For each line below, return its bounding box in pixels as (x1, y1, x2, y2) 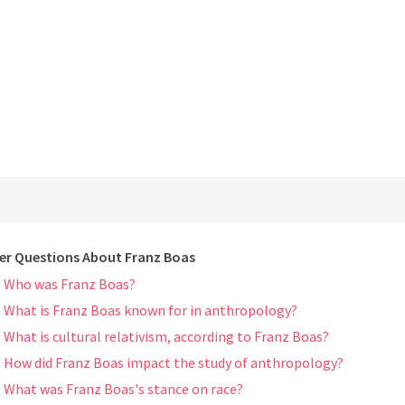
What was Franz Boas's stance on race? (4, 380, 243, 399)
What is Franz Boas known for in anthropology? (4, 301, 297, 320)
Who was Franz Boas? (4, 275, 136, 294)
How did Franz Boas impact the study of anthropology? (4, 353, 344, 372)
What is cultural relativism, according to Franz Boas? (4, 327, 329, 346)
